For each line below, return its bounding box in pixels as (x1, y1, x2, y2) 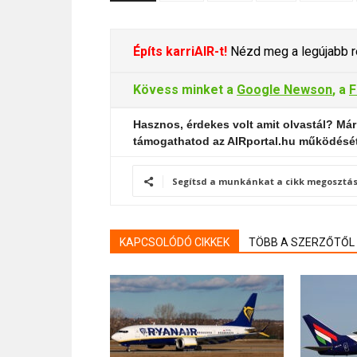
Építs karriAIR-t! (133, 44, 227, 59)
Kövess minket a (133, 82, 237, 97)
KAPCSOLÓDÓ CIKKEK (120, 236, 229, 249)
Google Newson (237, 82, 332, 97)
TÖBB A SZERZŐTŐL (249, 236, 355, 249)
